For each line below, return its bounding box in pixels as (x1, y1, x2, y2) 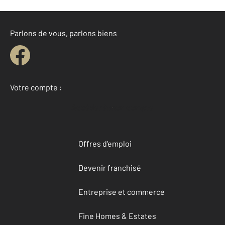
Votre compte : (10, 82, 62, 92)
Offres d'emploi (78, 139, 132, 149)
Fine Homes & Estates (78, 211, 156, 221)
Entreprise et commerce (78, 187, 165, 197)
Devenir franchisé (78, 163, 141, 173)
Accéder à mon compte (76, 102, 154, 113)
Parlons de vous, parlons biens (10, 28, 117, 38)
